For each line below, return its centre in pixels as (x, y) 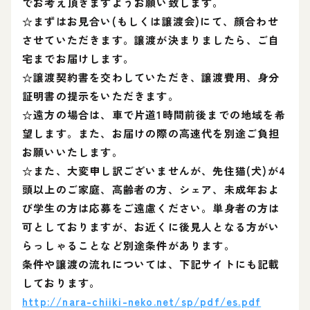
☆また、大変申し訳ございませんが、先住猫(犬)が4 (154, 171)
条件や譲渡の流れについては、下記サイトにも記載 (151, 264)
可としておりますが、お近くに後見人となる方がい (151, 227)
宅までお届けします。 (78, 58)
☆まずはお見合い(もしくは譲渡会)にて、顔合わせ (151, 21)
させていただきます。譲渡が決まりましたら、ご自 (151, 40)
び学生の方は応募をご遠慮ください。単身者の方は (151, 208)
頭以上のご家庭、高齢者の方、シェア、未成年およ (151, 189)
